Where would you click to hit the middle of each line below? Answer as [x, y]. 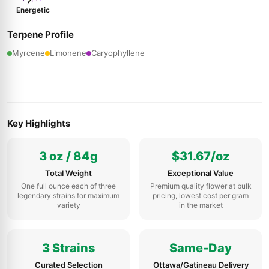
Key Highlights [39, 123]
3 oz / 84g [68, 156]
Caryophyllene [118, 53]
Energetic [33, 10]
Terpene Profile [41, 35]
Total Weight [68, 173]
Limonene [68, 53]
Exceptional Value [201, 173]
